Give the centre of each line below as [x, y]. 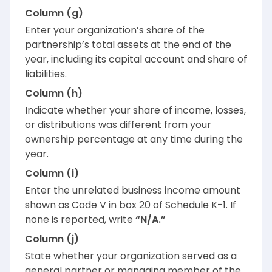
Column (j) [52, 239]
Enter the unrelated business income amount [133, 191]
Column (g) [54, 13]
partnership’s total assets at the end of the [128, 45]
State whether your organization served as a [131, 256]
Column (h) [54, 93]
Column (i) [52, 174]
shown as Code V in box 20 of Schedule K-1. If [131, 205]
